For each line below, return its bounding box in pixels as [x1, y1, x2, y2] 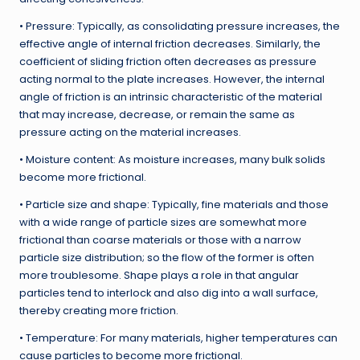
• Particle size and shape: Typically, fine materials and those [19, 198, 329, 212]
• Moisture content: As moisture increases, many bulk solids [19, 153, 325, 167]
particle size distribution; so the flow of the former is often [19, 251, 314, 265]
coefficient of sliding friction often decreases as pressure [19, 55, 317, 69]
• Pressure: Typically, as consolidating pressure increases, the [19, 19, 340, 34]
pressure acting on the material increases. [19, 125, 241, 140]
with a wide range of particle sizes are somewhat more [19, 215, 307, 230]
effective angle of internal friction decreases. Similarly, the [19, 37, 321, 51]
